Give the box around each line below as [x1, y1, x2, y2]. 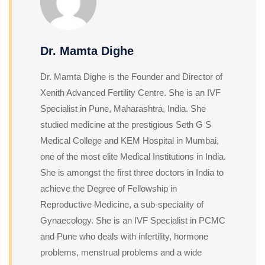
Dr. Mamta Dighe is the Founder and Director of [40, 71, 222, 82]
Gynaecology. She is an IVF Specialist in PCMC [40, 215, 225, 225]
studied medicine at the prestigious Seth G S [40, 119, 211, 130]
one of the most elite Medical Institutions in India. [40, 151, 226, 161]
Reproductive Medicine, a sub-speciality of [40, 199, 203, 209]
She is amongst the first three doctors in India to [40, 167, 224, 177]
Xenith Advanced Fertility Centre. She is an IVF [40, 87, 221, 98]
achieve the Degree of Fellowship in [40, 183, 177, 193]
